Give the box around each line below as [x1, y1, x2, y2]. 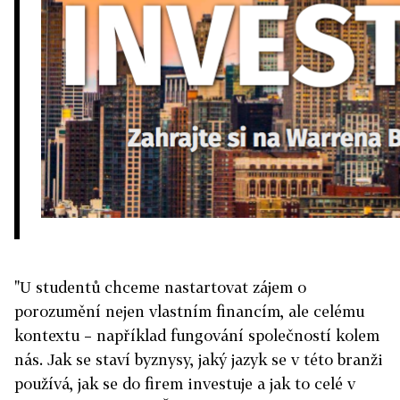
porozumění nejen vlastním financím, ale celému [14, 302, 364, 321]
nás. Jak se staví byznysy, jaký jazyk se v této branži [14, 350, 383, 369]
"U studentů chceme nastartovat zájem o [14, 278, 306, 296]
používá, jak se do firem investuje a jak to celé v [14, 374, 355, 393]
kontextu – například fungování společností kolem [14, 326, 379, 345]
